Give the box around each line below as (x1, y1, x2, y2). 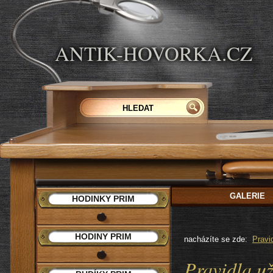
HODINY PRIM (75, 232, 132, 241)
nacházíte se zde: (184, 235, 250, 244)
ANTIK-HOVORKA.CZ (55, 40, 252, 66)
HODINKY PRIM (72, 194, 135, 204)
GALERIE (230, 191, 266, 200)
